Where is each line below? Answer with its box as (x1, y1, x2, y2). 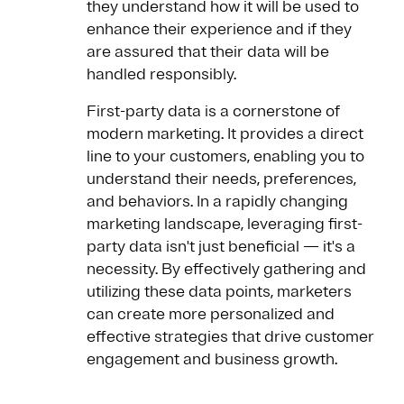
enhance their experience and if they (87, 19, 352, 40)
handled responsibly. (87, 64, 236, 85)
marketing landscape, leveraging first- (87, 214, 363, 234)
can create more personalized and (87, 304, 335, 325)
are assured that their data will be (87, 41, 329, 62)
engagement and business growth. (87, 349, 337, 370)
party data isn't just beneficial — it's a (87, 236, 355, 257)
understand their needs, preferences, (87, 169, 356, 189)
